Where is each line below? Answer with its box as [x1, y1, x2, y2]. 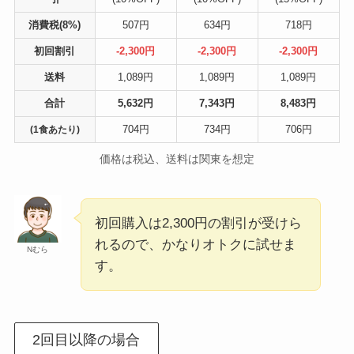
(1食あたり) [29, 123, 80, 134]
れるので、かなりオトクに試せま [94, 237, 296, 253]
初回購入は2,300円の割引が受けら [94, 216, 302, 232]
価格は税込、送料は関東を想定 [100, 153, 254, 166]
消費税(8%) [28, 18, 81, 31]
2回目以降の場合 [32, 332, 141, 348]
